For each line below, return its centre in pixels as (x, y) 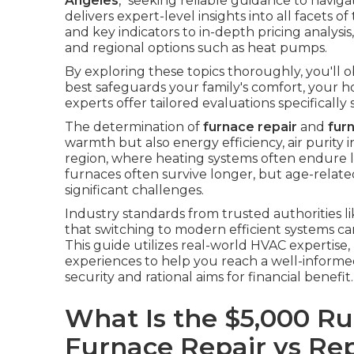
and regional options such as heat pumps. (196, 48)
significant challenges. (134, 190)
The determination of (134, 127)
